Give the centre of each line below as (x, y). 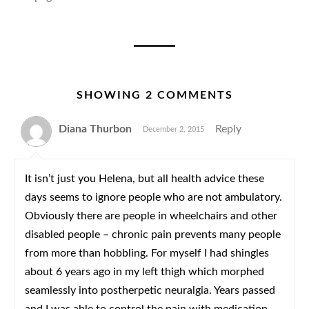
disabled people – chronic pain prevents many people (153, 235)
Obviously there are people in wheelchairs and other (151, 216)
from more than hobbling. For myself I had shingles (147, 253)
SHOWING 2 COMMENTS (154, 95)
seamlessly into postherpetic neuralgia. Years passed (150, 290)
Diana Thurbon (95, 129)
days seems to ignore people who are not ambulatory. (153, 197)
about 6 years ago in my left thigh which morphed (144, 272)
